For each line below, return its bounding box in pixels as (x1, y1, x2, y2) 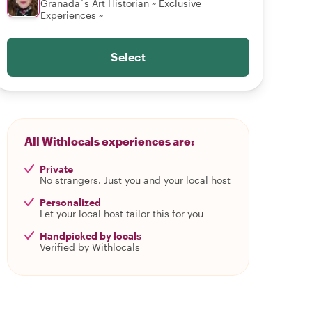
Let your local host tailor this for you (40, 208, 203, 219)
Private (40, 163, 73, 175)
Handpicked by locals (40, 230, 141, 242)
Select (111, 50, 146, 63)
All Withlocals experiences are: (24, 134, 194, 148)
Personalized (40, 196, 101, 208)
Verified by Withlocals (40, 241, 140, 253)
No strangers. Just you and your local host (40, 174, 231, 186)
